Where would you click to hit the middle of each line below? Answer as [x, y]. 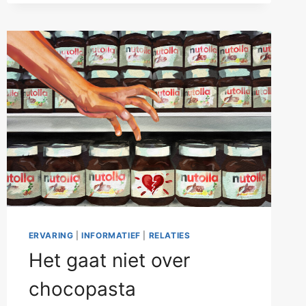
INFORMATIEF [111, 235]
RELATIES [169, 235]
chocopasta [82, 289]
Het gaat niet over [109, 260]
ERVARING [51, 235]
